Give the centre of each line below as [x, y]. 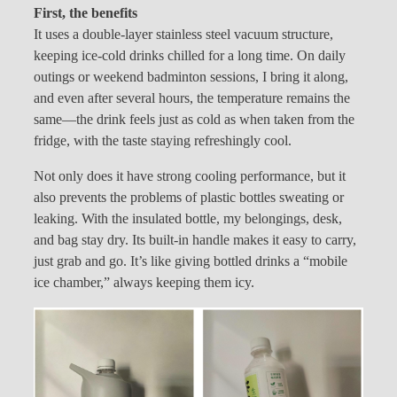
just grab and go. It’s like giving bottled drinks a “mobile [191, 262]
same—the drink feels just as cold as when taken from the [194, 119]
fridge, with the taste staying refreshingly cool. [163, 140]
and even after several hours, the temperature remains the [192, 98]
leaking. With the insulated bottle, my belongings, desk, [188, 219]
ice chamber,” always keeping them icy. [144, 283]
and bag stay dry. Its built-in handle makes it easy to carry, [195, 241]
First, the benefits [86, 13]
